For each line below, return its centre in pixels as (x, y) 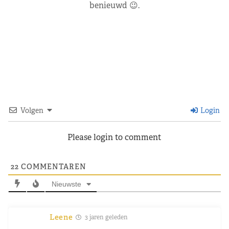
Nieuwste (66, 184)
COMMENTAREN (53, 166)
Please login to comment (114, 137)
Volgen (32, 110)
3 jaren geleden (105, 217)
